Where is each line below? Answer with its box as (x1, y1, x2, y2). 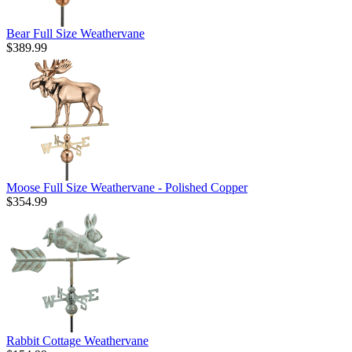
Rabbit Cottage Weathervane (6, 333, 148, 347)
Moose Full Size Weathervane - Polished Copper (6, 180, 247, 194)
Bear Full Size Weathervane (6, 26, 145, 40)
